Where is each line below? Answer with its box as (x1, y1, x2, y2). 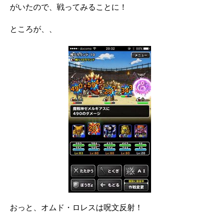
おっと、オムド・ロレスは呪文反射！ (10, 204, 143, 213)
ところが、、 (10, 26, 57, 34)
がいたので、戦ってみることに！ (10, 4, 127, 12)
